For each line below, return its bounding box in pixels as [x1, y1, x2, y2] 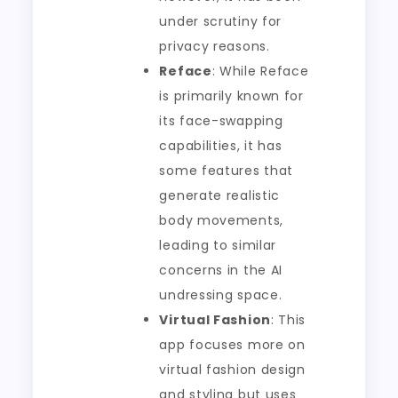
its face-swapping [159, 112, 283, 130]
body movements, [159, 211, 283, 229]
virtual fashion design [159, 361, 306, 378]
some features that [159, 162, 294, 179]
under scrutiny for [159, 12, 283, 30]
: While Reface [211, 62, 309, 80]
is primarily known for [159, 87, 304, 105]
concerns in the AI [159, 261, 283, 279]
